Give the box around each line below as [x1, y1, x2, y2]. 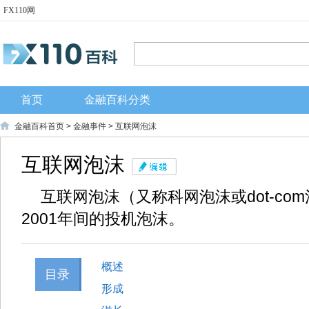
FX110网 [3, 6, 35, 15]
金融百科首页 [14, 121, 64, 131]
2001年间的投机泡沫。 [21, 210, 184, 228]
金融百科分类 [84, 94, 150, 106]
